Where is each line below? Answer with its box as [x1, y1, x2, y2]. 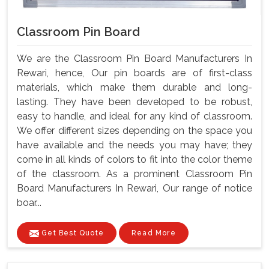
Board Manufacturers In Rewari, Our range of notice [17, 183, 252, 195]
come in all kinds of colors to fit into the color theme [17, 154, 252, 166]
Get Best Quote [39, 229, 104, 238]
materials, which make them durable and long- [17, 82, 252, 94]
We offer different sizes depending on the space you [17, 125, 252, 137]
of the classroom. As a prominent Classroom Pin [17, 168, 252, 180]
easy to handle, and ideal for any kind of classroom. [17, 110, 252, 122]
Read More [131, 229, 176, 238]
